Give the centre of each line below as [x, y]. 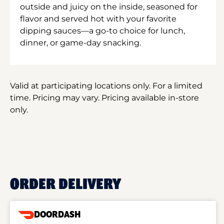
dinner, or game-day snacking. [80, 42]
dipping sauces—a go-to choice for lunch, [102, 30]
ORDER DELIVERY [65, 184]
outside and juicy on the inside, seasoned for [109, 6]
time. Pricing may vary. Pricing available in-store [104, 97]
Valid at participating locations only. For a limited [106, 85]
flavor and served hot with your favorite [98, 18]
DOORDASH [57, 215]
